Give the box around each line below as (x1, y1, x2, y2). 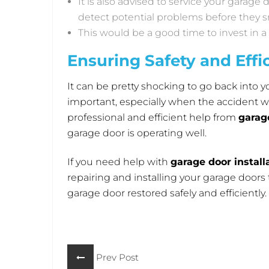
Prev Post (94, 252, 139, 264)
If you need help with (67, 156, 171, 168)
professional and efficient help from (67, 112, 238, 124)
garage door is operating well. (67, 127, 209, 139)
